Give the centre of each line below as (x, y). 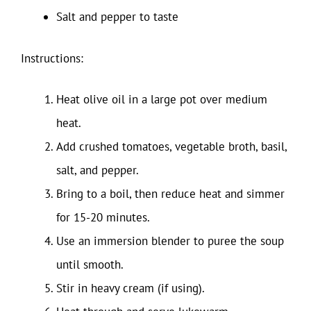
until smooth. (90, 264)
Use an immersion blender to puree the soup (170, 241)
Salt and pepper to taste (117, 17)
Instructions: (52, 58)
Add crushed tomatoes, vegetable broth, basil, (171, 146)
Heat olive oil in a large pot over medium (162, 99)
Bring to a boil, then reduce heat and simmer (170, 194)
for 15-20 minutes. (103, 217)
